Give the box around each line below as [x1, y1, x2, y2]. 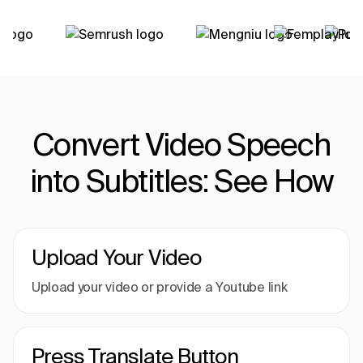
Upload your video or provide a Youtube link [32, 280, 288, 295]
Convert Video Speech [32, 126, 331, 162]
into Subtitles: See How [29, 163, 334, 199]
